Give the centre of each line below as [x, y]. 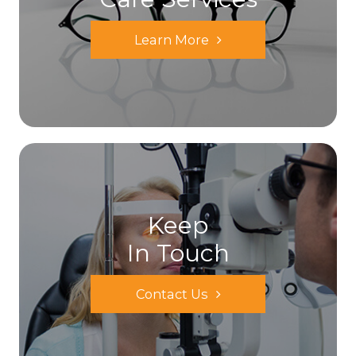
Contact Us [172, 294]
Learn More [172, 40]
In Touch [178, 253]
